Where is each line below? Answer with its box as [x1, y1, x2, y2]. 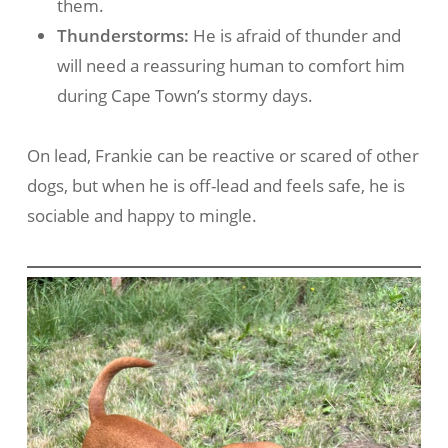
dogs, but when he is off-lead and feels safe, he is [26, 173, 405, 197]
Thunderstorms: [56, 23, 189, 47]
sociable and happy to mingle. [26, 203, 257, 227]
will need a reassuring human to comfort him [56, 53, 405, 77]
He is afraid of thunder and [188, 23, 401, 47]
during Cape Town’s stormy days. [56, 83, 313, 107]
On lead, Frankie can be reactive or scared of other [26, 143, 419, 167]
